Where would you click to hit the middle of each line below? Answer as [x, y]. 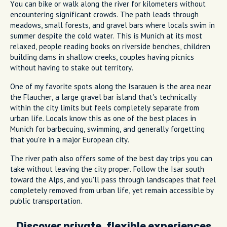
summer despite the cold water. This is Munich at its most [106, 35]
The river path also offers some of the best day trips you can [111, 158]
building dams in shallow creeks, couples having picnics [102, 57]
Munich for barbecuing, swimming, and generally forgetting [107, 129]
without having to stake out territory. [72, 67]
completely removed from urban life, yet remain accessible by [112, 190]
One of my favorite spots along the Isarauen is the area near [111, 86]
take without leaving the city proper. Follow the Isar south [107, 169]
